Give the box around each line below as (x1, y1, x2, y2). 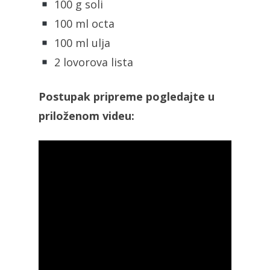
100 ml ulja (51, 35, 110, 50)
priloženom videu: (39, 108, 134, 123)
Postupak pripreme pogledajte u (39, 89, 215, 104)
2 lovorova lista (51, 54, 133, 69)
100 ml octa (51, 16, 115, 31)
